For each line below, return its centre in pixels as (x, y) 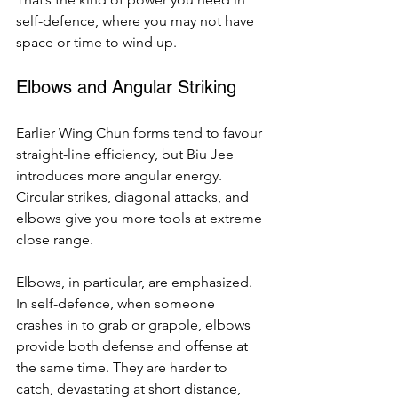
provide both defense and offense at (134, 346)
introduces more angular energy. (121, 175)
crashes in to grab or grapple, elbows (135, 325)
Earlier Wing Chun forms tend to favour (141, 133)
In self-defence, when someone (117, 303)
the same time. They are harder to (123, 367)
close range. (55, 239)
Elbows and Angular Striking (126, 87)
